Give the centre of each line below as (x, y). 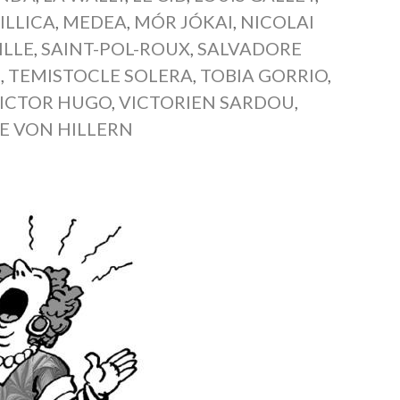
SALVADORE (250, 48)
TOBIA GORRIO (264, 75)
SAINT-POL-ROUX (116, 48)
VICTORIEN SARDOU (207, 101)
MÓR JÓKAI (184, 21)
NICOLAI (278, 21)
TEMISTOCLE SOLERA (101, 75)
